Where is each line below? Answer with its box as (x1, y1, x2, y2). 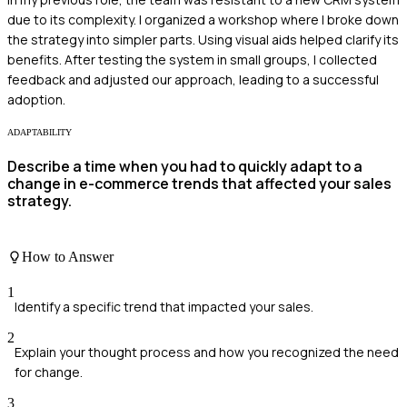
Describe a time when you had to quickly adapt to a (7, 156, 362, 177)
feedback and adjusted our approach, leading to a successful (7, 70, 379, 88)
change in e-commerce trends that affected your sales (7, 174, 392, 194)
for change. (15, 362, 83, 381)
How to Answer (22, 248, 114, 264)
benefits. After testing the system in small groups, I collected (7, 50, 377, 68)
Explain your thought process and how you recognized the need (15, 342, 399, 361)
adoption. (7, 90, 65, 108)
